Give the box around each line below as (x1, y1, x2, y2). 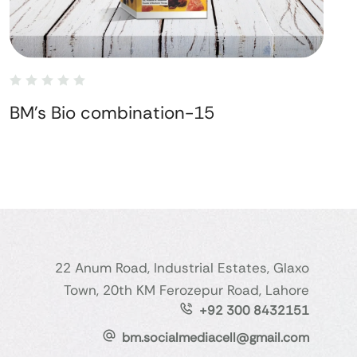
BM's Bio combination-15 (10, 100, 214, 124)
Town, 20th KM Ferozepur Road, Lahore (63, 281, 309, 300)
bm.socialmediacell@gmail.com (121, 329, 309, 347)
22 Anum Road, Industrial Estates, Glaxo (54, 259, 309, 277)
